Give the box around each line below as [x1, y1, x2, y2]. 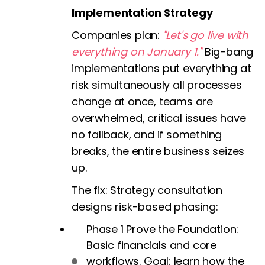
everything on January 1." [72, 44, 202, 60]
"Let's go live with [162, 28, 249, 43]
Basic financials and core [86, 238, 217, 253]
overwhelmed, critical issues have [72, 111, 246, 126]
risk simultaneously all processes [72, 77, 242, 93]
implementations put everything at [72, 61, 251, 76]
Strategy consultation [107, 183, 223, 198]
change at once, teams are [72, 94, 214, 109]
